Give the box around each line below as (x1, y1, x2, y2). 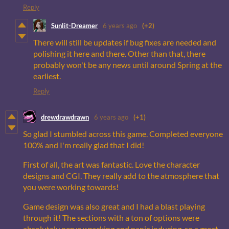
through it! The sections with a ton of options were (23, 213, 199, 223)
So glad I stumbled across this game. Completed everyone (23, 129, 223, 139)
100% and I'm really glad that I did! (23, 140, 144, 150)
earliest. (33, 71, 61, 81)
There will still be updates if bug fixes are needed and (33, 37, 216, 48)
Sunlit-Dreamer (51, 21, 98, 30)
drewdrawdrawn (41, 112, 89, 121)
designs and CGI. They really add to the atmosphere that (23, 171, 219, 181)
